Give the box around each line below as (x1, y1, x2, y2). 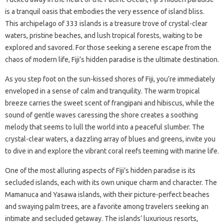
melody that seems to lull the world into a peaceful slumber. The (5, 123, 204, 131)
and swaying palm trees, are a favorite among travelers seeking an (5, 202, 208, 210)
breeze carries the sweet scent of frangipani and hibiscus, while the (5, 99, 214, 107)
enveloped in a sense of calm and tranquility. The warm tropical (5, 87, 200, 95)
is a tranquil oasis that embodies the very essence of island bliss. (5, 7, 204, 15)
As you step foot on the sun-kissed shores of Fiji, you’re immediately (5, 75, 215, 83)
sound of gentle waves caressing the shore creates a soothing (5, 111, 198, 119)
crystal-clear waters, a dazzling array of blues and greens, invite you (5, 135, 215, 143)
